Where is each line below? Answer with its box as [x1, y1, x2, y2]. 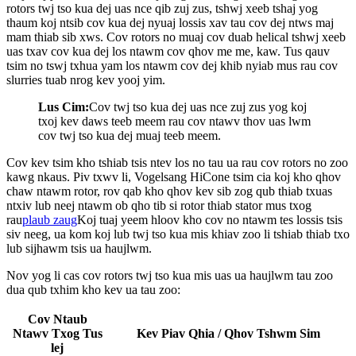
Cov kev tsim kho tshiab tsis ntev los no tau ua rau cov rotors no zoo [6, 155, 348, 169]
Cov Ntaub [27, 311, 87, 326]
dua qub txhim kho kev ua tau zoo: [6, 282, 180, 296]
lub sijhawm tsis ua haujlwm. [6, 241, 152, 255]
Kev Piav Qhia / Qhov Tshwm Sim [136, 326, 320, 340]
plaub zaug [22, 212, 77, 226]
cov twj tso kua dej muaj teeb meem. [38, 128, 221, 142]
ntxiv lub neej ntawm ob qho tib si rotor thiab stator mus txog [6, 198, 311, 212]
